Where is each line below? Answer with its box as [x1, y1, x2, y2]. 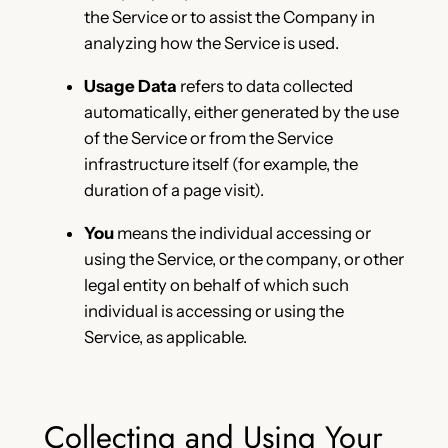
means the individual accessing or [113, 223, 371, 244]
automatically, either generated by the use [83, 102, 399, 123]
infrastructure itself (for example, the [83, 154, 358, 175]
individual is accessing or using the [83, 301, 344, 322]
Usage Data [83, 76, 177, 97]
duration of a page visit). [83, 180, 264, 201]
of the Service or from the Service [83, 128, 333, 149]
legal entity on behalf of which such [83, 275, 349, 296]
